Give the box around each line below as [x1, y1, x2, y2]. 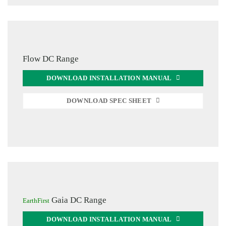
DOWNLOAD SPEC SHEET [67, 97, 152, 104]
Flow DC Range [23, 54, 79, 64]
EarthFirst [23, 197, 49, 205]
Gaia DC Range [49, 195, 106, 205]
